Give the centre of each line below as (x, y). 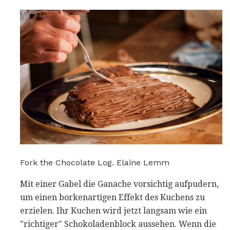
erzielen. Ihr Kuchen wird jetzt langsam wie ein (113, 211)
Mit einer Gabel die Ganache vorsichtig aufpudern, (119, 184)
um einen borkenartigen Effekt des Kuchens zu (112, 198)
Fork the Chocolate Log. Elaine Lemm (95, 163)
